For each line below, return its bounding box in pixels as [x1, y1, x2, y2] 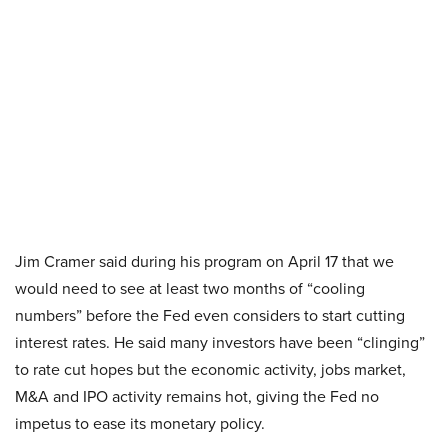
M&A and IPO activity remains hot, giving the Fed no [15, 385, 379, 408]
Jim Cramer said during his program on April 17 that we [15, 250, 394, 273]
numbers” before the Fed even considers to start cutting [15, 304, 405, 327]
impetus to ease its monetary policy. [15, 412, 265, 435]
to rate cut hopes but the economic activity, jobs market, [15, 358, 406, 381]
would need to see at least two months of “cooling [15, 277, 365, 300]
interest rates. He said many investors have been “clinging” [15, 331, 425, 354]
